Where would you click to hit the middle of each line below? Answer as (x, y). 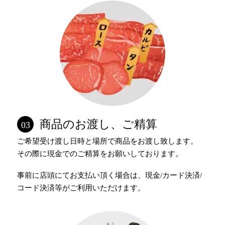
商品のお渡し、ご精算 (99, 125)
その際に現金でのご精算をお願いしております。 (100, 154)
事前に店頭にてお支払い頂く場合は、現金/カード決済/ (110, 176)
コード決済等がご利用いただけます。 (81, 188)
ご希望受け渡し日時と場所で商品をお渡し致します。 (108, 141)
